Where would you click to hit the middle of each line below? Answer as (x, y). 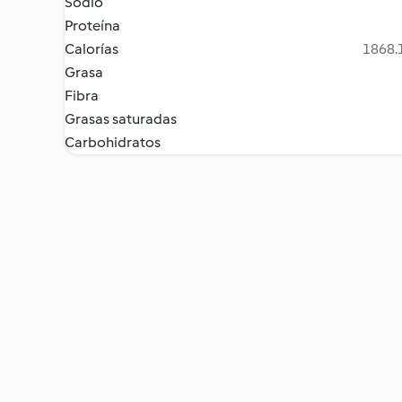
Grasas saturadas (121, 119)
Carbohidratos (113, 142)
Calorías (92, 49)
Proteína (92, 26)
